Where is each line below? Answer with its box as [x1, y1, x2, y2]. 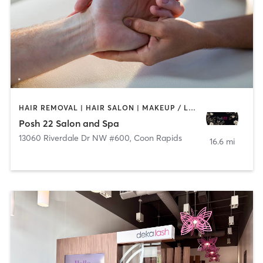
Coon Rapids [133, 132, 182, 143]
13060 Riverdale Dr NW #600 [18, 132, 130, 143]
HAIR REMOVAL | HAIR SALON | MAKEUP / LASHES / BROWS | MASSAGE [188, 103, 195, 113]
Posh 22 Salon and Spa [18, 117, 119, 129]
